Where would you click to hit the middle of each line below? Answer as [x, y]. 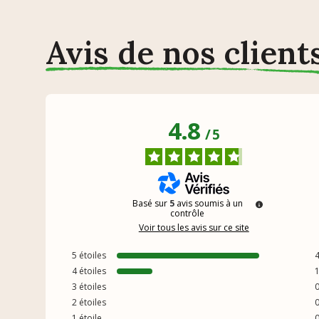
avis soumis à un [209, 203]
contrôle [188, 213]
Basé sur [151, 203]
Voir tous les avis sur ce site [194, 227]
